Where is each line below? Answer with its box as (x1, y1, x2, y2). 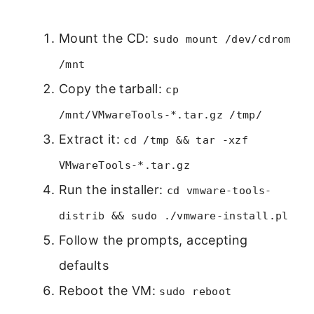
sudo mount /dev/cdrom (153, 32, 291, 46)
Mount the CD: (59, 30, 153, 46)
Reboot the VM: (59, 282, 160, 298)
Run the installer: (59, 182, 167, 197)
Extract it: (59, 131, 124, 146)
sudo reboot (159, 285, 232, 298)
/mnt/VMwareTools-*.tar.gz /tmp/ (59, 108, 263, 121)
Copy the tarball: (59, 81, 166, 96)
